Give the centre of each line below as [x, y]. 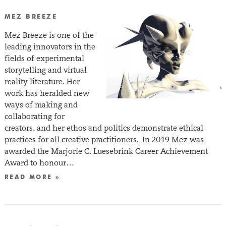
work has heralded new [47, 93]
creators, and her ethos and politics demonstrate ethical [104, 128]
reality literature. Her [42, 82]
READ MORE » [32, 178]
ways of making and [41, 105]
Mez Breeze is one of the [49, 35]
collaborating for [34, 117]
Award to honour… [39, 163]
